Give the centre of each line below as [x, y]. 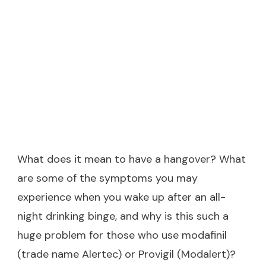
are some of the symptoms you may [107, 178]
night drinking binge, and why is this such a [123, 216]
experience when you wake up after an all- [121, 197]
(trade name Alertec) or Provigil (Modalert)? [126, 254]
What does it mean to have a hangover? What [132, 159]
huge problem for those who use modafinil [122, 235]
